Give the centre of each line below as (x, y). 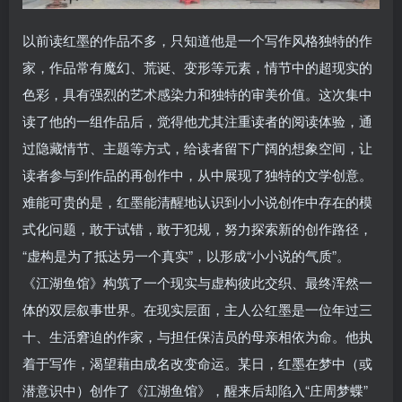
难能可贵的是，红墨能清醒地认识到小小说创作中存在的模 (197, 202)
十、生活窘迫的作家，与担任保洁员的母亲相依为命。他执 (197, 336)
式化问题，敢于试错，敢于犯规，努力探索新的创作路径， (197, 229)
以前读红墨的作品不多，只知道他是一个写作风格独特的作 (197, 40)
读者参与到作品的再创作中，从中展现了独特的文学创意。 (197, 175)
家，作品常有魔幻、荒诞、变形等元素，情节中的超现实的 (197, 67)
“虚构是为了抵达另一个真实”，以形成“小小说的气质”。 (186, 256)
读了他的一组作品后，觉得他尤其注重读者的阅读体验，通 (197, 121)
